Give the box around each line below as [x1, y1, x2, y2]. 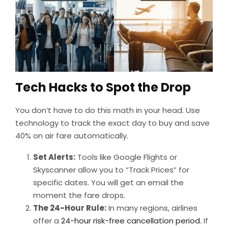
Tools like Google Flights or [75, 151, 177, 162]
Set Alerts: [33, 151, 75, 162]
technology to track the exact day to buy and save [15, 117, 210, 128]
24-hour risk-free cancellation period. [61, 215, 204, 226]
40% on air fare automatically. [15, 130, 128, 141]
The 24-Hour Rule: [33, 202, 106, 213]
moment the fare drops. [33, 189, 125, 201]
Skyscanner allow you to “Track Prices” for [33, 164, 189, 175]
